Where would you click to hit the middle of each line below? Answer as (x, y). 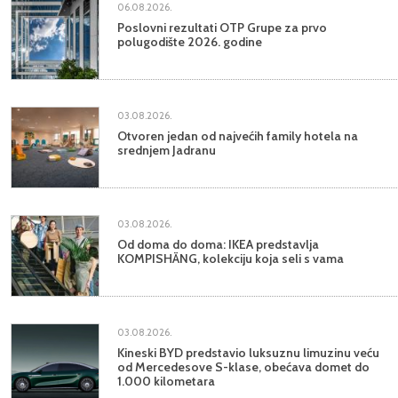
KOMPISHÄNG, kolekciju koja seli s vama (231, 259)
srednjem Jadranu (167, 151)
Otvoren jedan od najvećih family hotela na (238, 136)
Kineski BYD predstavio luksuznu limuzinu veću (248, 352)
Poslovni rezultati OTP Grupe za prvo (222, 28)
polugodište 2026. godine (190, 42)
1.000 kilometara (166, 381)
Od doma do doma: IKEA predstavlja (218, 245)
